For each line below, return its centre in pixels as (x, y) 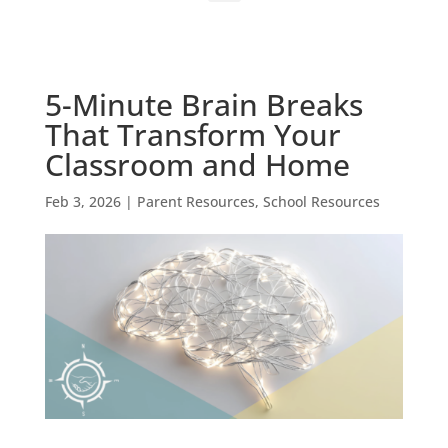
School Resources (321, 201)
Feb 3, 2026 (82, 201)
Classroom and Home (197, 164)
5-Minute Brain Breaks (203, 104)
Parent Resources (195, 201)
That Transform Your (192, 134)
